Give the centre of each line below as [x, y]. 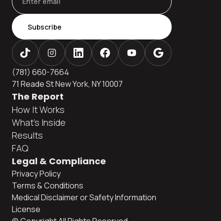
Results [27, 135]
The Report [38, 96]
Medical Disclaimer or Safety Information [84, 197]
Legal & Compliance [59, 161]
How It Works [38, 109]
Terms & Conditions [48, 185]
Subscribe [45, 27]
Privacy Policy [36, 173]
